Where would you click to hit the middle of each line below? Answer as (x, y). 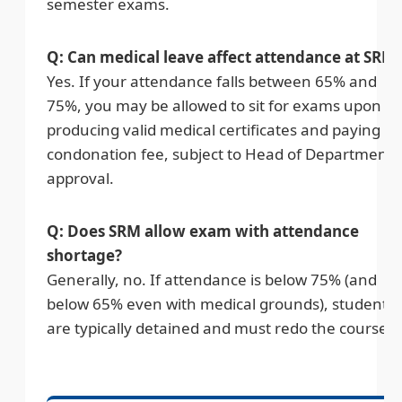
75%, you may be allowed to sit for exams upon (214, 105)
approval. (80, 178)
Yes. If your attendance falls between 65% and (212, 81)
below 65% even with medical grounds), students (221, 303)
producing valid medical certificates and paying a (220, 129)
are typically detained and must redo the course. (219, 328)
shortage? (84, 255)
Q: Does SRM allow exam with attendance (203, 231)
